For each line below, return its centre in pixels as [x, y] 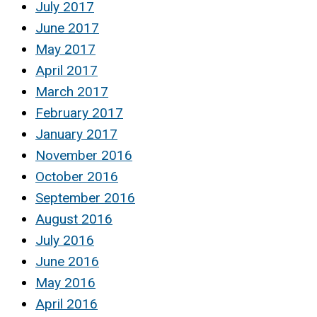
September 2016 [85, 198]
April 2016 [67, 304]
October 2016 [77, 177]
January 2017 [76, 134]
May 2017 [65, 50]
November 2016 [84, 156]
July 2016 [65, 241]
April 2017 [67, 71]
